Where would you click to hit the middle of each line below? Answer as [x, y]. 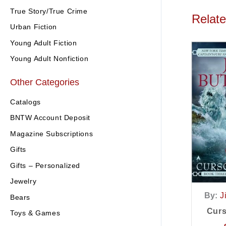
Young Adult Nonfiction [49, 59]
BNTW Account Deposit [50, 118]
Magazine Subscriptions [52, 133]
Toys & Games [35, 213]
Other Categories [45, 82]
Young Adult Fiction [44, 43]
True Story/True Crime [49, 11]
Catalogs [25, 102]
